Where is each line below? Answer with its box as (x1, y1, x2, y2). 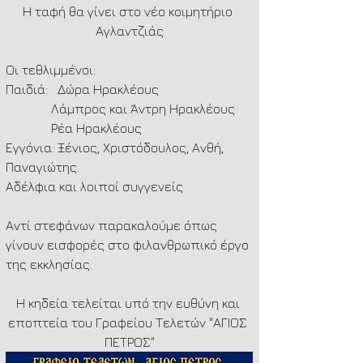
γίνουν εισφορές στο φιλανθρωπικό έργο (6, 237, 252, 252)
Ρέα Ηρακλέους (51, 120, 142, 135)
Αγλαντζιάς (95, 23, 164, 38)
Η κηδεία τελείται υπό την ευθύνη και (15, 295, 243, 310)
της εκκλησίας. (6, 256, 92, 271)
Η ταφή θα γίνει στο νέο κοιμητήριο (23, 3, 236, 19)
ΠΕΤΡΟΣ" (104, 334, 155, 349)
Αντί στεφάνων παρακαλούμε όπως (6, 217, 220, 233)
